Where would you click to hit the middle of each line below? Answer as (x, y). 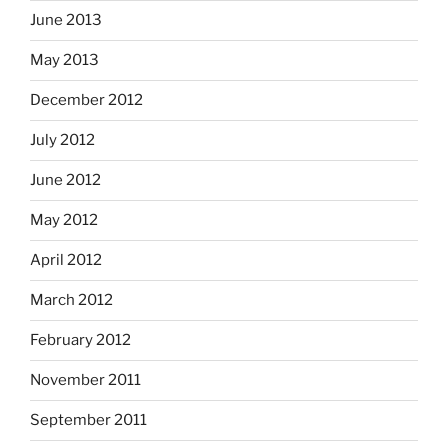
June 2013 (66, 20)
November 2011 (85, 380)
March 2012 (71, 300)
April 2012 (66, 260)
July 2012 (62, 140)
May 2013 (64, 60)
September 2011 (88, 420)
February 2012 (80, 340)
